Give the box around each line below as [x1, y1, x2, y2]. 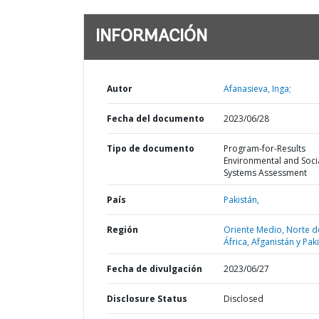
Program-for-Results [223, 142, 305, 155]
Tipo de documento [107, 142, 194, 155]
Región [107, 224, 138, 236]
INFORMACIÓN [95, 28, 207, 46]
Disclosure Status [107, 293, 187, 305]
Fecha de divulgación [107, 263, 202, 275]
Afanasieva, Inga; [223, 83, 291, 95]
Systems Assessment [223, 167, 307, 179]
